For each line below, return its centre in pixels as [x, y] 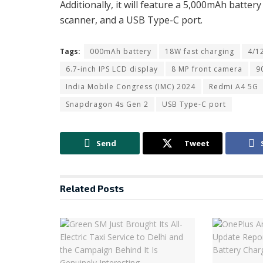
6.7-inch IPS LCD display [112, 69]
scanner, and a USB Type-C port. [131, 20]
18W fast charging [200, 52]
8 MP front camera [207, 69]
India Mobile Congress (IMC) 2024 [131, 87]
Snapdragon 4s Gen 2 [107, 104]
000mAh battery [121, 52]
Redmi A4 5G [234, 87]
